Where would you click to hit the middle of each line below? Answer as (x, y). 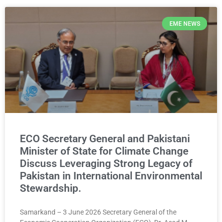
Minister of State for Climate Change (104, 151)
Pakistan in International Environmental (111, 176)
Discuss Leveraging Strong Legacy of (106, 164)
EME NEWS (185, 24)
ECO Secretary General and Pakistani (105, 139)
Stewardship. (51, 189)
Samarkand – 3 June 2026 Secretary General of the (98, 212)
